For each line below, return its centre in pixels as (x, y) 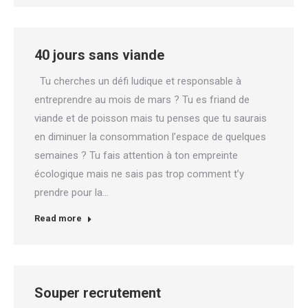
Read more (58, 218)
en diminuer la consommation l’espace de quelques (150, 137)
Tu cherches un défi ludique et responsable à (138, 81)
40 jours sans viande (99, 55)
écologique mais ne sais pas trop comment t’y (139, 174)
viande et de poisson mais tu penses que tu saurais (151, 118)
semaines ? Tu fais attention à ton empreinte (136, 155)
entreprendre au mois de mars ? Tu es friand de (142, 100)
